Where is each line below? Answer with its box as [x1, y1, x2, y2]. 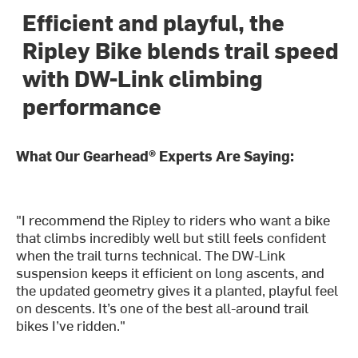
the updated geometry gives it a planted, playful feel [16, 280, 339, 300]
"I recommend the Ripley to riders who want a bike [16, 209, 331, 230]
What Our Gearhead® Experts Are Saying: [16, 145, 295, 166]
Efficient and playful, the [22, 6, 285, 38]
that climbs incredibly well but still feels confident [16, 227, 327, 248]
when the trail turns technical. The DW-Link [16, 245, 286, 265]
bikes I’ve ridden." [16, 315, 126, 336]
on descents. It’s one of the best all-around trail [16, 297, 309, 318]
